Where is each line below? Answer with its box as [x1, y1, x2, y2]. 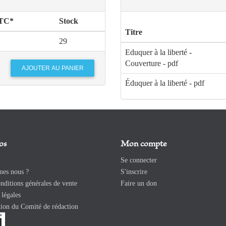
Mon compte [121, 140, 166, 149]
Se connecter [121, 156, 157, 164]
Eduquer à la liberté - [125, 48, 192, 57]
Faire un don [121, 180, 157, 188]
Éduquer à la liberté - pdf [125, 79, 204, 88]
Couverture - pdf [125, 59, 178, 68]
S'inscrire [121, 168, 147, 176]
